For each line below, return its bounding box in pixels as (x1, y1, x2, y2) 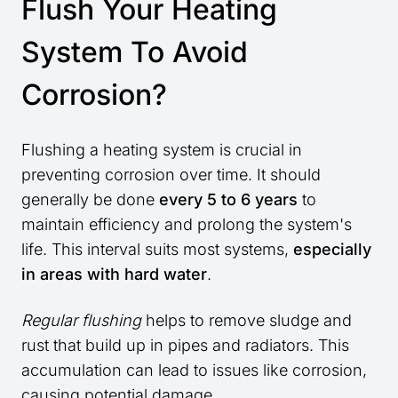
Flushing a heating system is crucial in (21, 140, 302, 160)
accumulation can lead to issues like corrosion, (21, 361, 367, 380)
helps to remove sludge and (141, 311, 352, 330)
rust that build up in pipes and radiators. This (21, 336, 349, 355)
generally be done (21, 190, 159, 210)
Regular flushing (21, 311, 141, 330)
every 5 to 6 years (159, 190, 298, 210)
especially (293, 240, 371, 259)
